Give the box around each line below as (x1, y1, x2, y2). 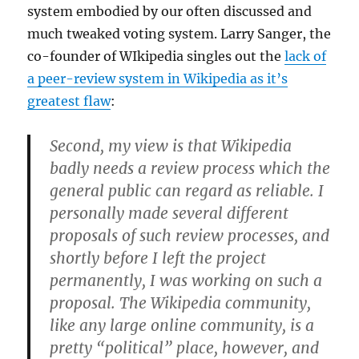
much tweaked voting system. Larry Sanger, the (27, 26, 332, 42)
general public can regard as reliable (50, 181, 311, 201)
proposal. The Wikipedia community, (50, 293, 312, 313)
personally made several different (50, 204, 289, 224)
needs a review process (89, 159, 260, 179)
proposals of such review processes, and (50, 226, 330, 246)
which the (259, 159, 331, 179)
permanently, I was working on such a (50, 271, 323, 291)
